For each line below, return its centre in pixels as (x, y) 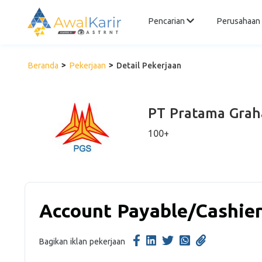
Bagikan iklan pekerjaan (82, 242)
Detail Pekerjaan (149, 65)
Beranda (43, 65)
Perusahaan (238, 21)
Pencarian (167, 21)
